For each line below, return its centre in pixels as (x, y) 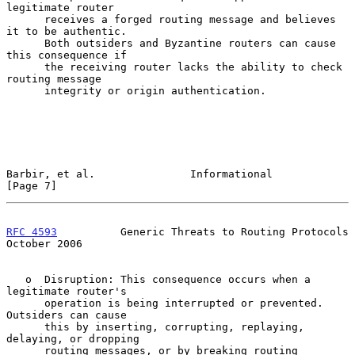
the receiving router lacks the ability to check (25, 67)
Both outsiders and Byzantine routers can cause (25, 43)
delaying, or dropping (73, 338)
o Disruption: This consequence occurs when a (16, 279)
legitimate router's (67, 291)
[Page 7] (32, 185)
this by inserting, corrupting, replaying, (25, 326)
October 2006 (44, 243)
